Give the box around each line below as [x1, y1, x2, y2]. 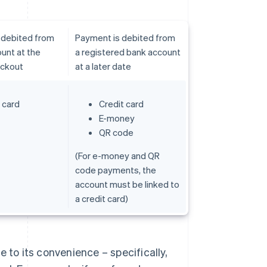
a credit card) [74, 193, 128, 205]
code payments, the [74, 164, 156, 176]
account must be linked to [74, 178, 179, 191]
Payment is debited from [74, 32, 175, 44]
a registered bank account [74, 46, 181, 58]
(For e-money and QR [74, 150, 160, 162]
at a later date [74, 60, 131, 73]
